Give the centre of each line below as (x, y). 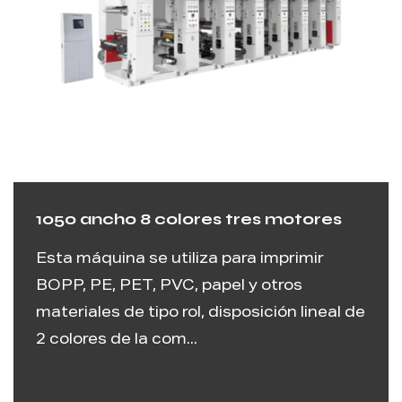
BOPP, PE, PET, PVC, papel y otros (169, 288)
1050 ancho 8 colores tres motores (189, 219)
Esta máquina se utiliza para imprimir (180, 261)
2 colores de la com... (117, 341)
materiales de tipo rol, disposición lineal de (201, 315)
